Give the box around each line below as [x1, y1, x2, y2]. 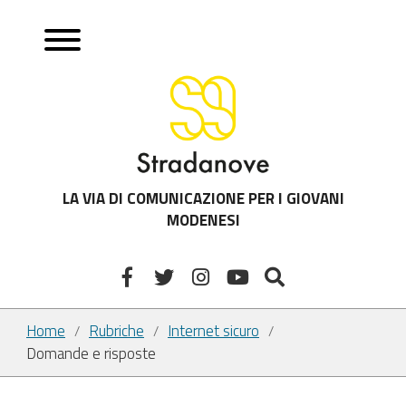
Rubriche [89, 319, 144, 343]
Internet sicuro [168, 319, 259, 343]
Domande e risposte [26, 342, 156, 366]
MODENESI [166, 208, 240, 232]
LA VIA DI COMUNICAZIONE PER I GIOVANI [62, 187, 344, 210]
